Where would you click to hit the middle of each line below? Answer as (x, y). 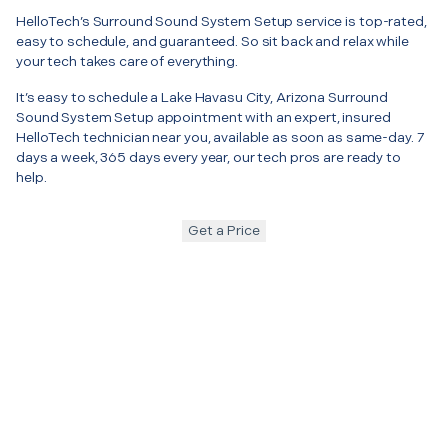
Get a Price (224, 230)
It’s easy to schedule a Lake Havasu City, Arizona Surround (202, 97)
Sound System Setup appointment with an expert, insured (203, 117)
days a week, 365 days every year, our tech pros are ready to (208, 157)
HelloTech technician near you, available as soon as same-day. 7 (220, 137)
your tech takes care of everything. (127, 61)
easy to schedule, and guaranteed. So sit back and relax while (212, 41)
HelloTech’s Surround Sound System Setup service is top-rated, (221, 21)
